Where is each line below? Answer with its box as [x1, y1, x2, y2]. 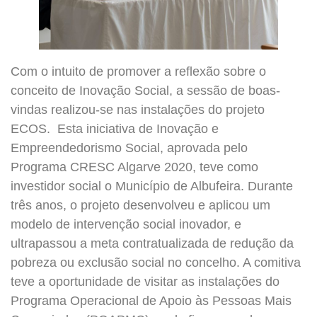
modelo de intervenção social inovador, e [11, 217, 241, 231]
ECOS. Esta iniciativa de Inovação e [11, 121, 219, 136]
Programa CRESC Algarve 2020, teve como [11, 159, 258, 174]
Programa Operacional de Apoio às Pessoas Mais [11, 293, 292, 308]
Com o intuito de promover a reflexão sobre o [11, 64, 266, 79]
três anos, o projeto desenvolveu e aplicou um [11, 197, 270, 212]
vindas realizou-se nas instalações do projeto [11, 102, 265, 117]
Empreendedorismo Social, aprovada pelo [11, 140, 248, 155]
